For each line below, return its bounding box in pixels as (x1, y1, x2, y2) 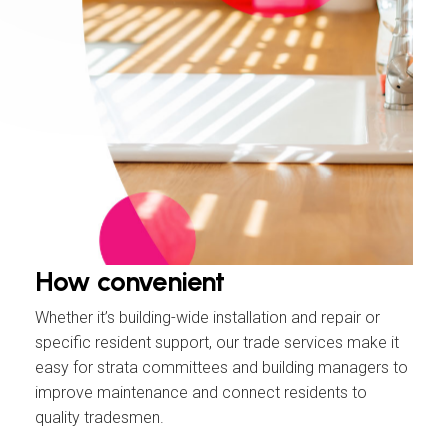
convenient (96, 264, 225, 298)
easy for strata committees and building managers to (35, 357, 408, 377)
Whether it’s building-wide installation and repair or (35, 307, 380, 327)
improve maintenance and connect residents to (35, 382, 367, 402)
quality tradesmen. (35, 407, 164, 427)
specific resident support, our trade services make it (35, 332, 399, 352)
